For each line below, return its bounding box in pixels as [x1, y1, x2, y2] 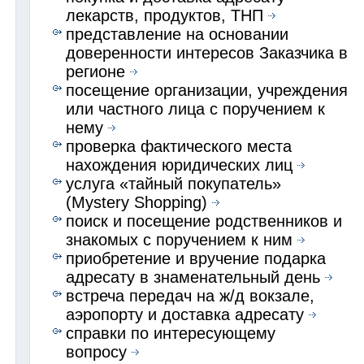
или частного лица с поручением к [66, 99, 326, 118]
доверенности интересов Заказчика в [66, 43, 349, 62]
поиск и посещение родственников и [66, 211, 343, 230]
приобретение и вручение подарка [66, 249, 327, 267]
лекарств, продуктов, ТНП [66, 6, 264, 24]
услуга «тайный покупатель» [66, 174, 282, 193]
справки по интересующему [66, 323, 276, 342]
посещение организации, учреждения [66, 80, 349, 99]
